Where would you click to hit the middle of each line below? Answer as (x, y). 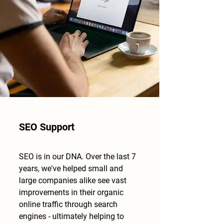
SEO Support (47, 127)
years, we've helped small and (71, 168)
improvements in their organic (71, 192)
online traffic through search (68, 204)
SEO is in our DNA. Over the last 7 (77, 157)
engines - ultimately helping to (71, 216)
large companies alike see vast (73, 180)
